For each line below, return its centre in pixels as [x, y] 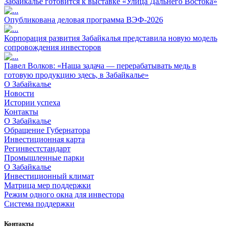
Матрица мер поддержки [48, 185]
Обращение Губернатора [47, 130]
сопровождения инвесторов [53, 47]
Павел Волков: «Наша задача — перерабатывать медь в [100, 65]
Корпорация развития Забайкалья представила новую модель [111, 38]
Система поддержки [39, 203]
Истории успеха [32, 102]
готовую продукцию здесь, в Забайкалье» [76, 75]
